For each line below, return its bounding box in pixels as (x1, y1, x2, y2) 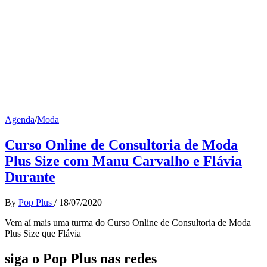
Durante (5, 169, 55, 185)
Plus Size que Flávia (5, 228, 81, 238)
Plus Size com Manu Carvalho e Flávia (5, 153, 242, 169)
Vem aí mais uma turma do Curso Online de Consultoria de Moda (5, 217, 251, 228)
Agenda (5, 114, 35, 125)
